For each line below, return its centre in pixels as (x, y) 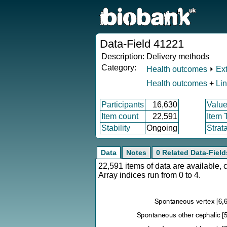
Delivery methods (178, 56)
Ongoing (162, 128)
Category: (119, 68)
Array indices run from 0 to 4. (149, 175)
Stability (116, 128)
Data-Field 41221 (142, 44)
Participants (123, 105)
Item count (120, 116)
